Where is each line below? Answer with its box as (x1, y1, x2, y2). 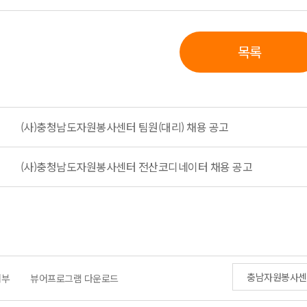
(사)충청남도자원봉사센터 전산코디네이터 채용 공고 (20, 158, 252, 175)
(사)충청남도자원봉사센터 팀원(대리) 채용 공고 (20, 119, 229, 136)
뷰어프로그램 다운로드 (30, 271, 119, 286)
